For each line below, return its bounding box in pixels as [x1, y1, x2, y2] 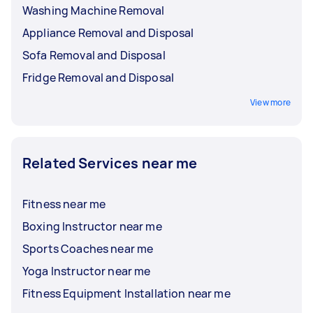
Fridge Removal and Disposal [22, 69, 175, 85]
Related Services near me [22, 153, 198, 173]
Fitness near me [22, 196, 106, 212]
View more [249, 96, 291, 108]
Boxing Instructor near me [22, 218, 162, 234]
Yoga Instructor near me [22, 263, 151, 279]
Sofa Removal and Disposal [22, 47, 166, 63]
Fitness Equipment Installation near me [22, 285, 231, 301]
